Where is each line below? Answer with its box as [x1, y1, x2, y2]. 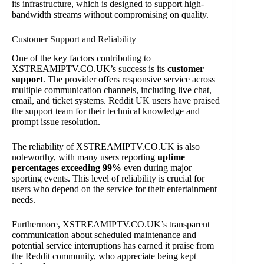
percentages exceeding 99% [12, 163, 121, 173]
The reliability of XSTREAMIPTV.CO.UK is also [12, 141, 200, 152]
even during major [121, 163, 192, 173]
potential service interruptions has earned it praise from [12, 240, 214, 251]
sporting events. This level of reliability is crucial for [12, 173, 204, 184]
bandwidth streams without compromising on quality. [12, 9, 209, 19]
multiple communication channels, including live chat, [12, 85, 212, 95]
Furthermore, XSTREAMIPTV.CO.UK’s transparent [12, 219, 210, 230]
